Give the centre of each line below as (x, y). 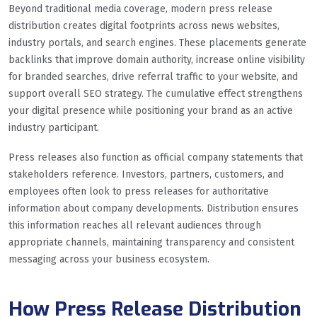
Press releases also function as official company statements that (156, 157)
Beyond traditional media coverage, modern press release (140, 8)
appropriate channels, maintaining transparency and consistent (151, 242)
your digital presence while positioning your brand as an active (151, 110)
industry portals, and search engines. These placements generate (157, 42)
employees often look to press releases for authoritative (139, 191)
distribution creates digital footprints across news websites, (144, 25)
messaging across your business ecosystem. (109, 259)
